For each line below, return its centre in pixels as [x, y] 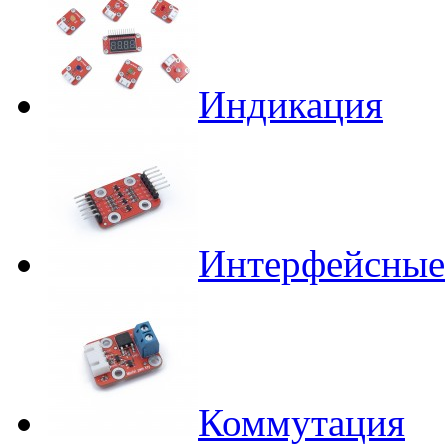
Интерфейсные [321, 263]
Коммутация [301, 422]
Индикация [290, 104]
